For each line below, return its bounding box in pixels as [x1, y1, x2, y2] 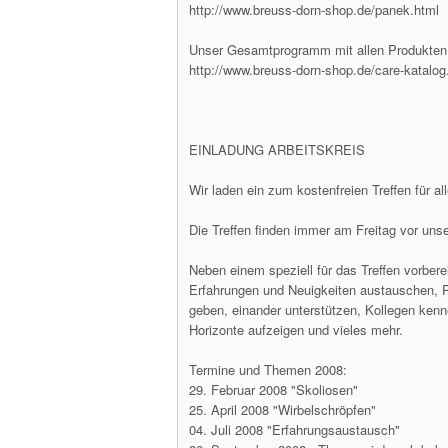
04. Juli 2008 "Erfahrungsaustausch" [189, 420, 400, 439]
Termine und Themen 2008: [189, 360, 347, 379]
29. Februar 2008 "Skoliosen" [189, 380, 358, 399]
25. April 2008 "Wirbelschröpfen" [189, 400, 376, 419]
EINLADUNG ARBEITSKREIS [189, 140, 365, 159]
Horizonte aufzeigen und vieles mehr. [189, 320, 403, 339]
